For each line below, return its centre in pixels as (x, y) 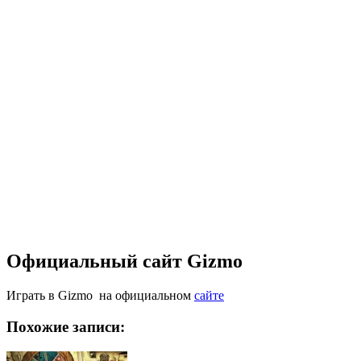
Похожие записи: (66, 326)
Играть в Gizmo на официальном (100, 296)
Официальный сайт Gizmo (124, 261)
